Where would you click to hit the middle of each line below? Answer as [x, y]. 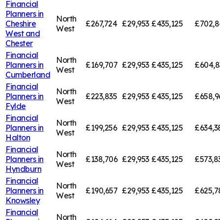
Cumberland [28, 74]
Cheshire [21, 23]
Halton [18, 137]
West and [23, 33]
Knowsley [23, 200]
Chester [19, 43]
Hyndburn [24, 169]
